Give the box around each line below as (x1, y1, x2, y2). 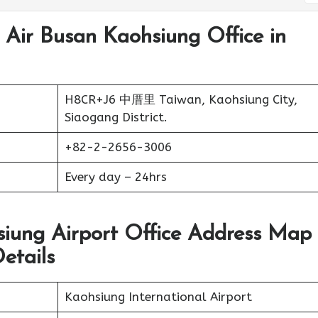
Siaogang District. (64, 110, 168, 124)
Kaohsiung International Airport (64, 289, 252, 304)
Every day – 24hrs (64, 170, 167, 184)
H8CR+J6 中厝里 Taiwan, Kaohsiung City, (64, 92, 297, 106)
